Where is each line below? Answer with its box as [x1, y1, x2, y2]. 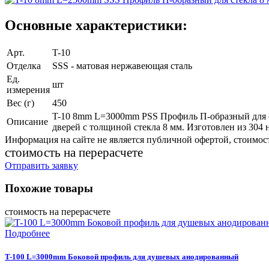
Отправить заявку [5, 160, 78, 171]
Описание [7, 116, 48, 127]
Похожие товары [5, 182, 93, 195]
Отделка [7, 60, 41, 71]
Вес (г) [7, 97, 34, 108]
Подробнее [5, 228, 50, 239]
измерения [7, 84, 50, 95]
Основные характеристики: [5, 17, 187, 33]
